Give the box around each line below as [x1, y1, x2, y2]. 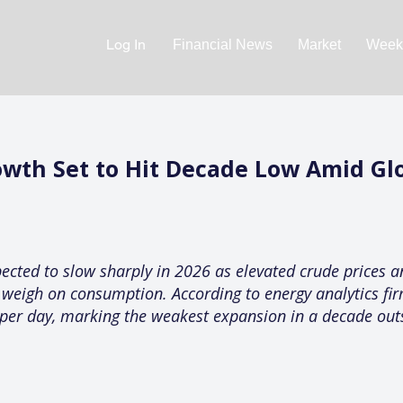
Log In [106, 36, 147, 53]
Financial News [173, 36, 273, 52]
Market [298, 36, 341, 52]
